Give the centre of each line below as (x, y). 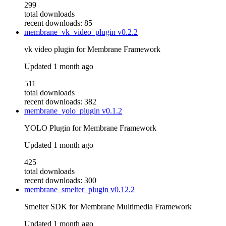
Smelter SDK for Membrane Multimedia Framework (108, 207)
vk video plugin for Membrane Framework (92, 49)
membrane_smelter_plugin (67, 190)
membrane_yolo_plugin (63, 111)
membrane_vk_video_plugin (71, 32)
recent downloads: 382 (60, 102)
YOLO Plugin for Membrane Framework (90, 128)
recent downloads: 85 (58, 23)
